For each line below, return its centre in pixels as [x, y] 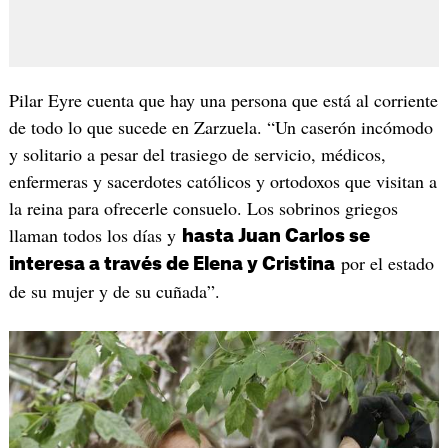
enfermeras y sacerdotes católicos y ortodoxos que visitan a [222, 180]
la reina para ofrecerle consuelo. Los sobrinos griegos [203, 207]
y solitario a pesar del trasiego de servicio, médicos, [197, 153]
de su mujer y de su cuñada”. [114, 290]
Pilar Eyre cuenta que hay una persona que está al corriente [223, 99]
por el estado [384, 262]
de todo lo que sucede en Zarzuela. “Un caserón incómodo [220, 126]
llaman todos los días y [95, 234]
